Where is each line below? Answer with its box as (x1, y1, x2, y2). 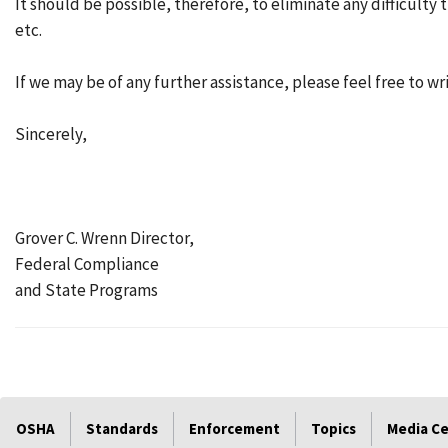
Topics (311, 419, 356, 438)
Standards (86, 419, 158, 438)
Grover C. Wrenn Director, (15, 227, 194, 249)
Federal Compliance (15, 253, 159, 275)
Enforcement (189, 419, 280, 438)
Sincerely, (15, 123, 87, 145)
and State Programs (15, 279, 158, 301)
